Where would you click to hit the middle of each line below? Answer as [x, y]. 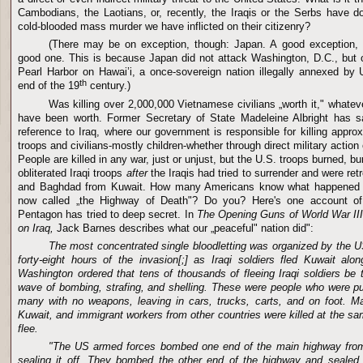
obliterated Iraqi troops [72, 173]
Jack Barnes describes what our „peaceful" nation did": [185, 228]
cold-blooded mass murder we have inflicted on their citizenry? [164, 26]
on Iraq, [37, 228]
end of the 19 [49, 85]
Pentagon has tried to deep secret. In [107, 214]
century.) [109, 85]
